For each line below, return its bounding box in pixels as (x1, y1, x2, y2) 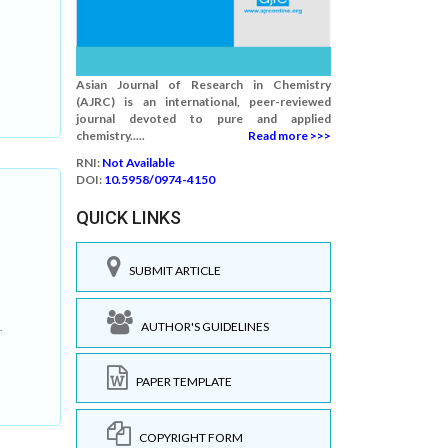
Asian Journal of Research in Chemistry (76, 77, 331, 92)
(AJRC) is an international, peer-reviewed (76, 94, 331, 109)
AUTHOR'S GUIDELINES (133, 318, 269, 334)
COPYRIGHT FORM (131, 429, 243, 445)
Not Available (102, 155, 175, 170)
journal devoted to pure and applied (76, 111, 331, 126)
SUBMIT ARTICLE (121, 263, 221, 278)
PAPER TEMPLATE (128, 374, 232, 389)
